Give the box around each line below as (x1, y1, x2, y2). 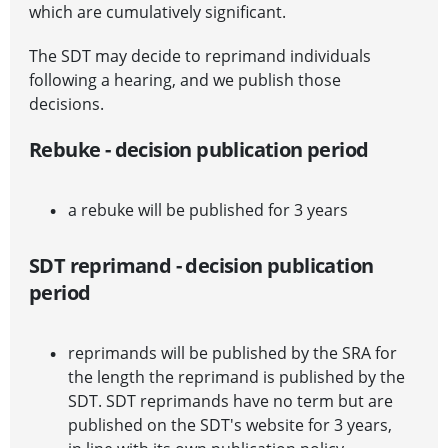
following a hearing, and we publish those (29, 69, 341, 92)
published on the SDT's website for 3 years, (68, 414, 392, 437)
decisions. (29, 93, 104, 116)
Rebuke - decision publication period (29, 136, 369, 164)
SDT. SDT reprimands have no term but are (68, 390, 393, 413)
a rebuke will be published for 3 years (68, 199, 352, 222)
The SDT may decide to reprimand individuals (29, 45, 371, 68)
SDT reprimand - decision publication (29, 252, 374, 280)
